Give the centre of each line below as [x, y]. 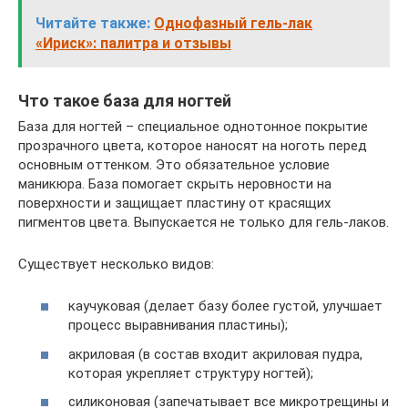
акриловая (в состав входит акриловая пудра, [215, 354]
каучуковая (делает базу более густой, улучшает [225, 306]
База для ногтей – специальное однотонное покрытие [193, 126]
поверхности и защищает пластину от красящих [174, 203]
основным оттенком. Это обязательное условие [174, 164]
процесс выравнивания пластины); [178, 326]
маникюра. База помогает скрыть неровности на [175, 184]
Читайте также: [93, 23]
